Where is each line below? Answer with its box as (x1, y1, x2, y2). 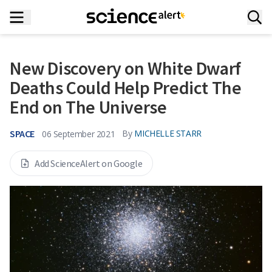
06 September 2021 (42, 127, 115, 140)
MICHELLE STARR (134, 127, 202, 139)
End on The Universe (10, 95, 167, 118)
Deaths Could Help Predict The (10, 76, 242, 99)
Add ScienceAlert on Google (35, 157, 143, 169)
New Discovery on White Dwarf (10, 56, 241, 80)
